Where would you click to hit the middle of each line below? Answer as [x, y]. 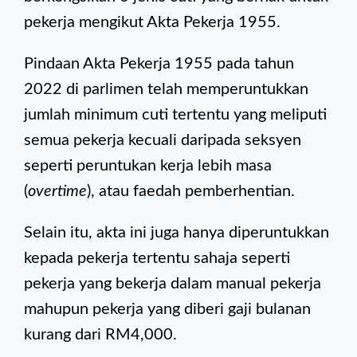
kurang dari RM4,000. [100, 335]
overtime [57, 191]
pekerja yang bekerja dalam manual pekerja [173, 284]
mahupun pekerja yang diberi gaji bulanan [167, 309]
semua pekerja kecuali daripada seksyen [163, 140]
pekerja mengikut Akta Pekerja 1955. [152, 22]
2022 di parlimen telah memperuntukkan [166, 89]
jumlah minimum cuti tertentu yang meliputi [175, 115]
